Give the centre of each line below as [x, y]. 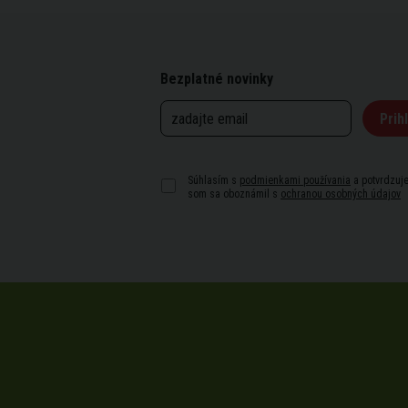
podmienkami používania [295, 180]
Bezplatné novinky [217, 79]
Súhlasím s [212, 180]
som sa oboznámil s [234, 194]
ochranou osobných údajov [341, 194]
